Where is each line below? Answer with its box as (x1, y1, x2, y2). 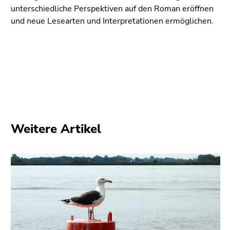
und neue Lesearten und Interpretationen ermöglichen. (11, 15, 214, 27)
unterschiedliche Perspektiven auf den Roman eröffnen (11, 3, 214, 14)
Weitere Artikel (11, 120, 101, 137)
